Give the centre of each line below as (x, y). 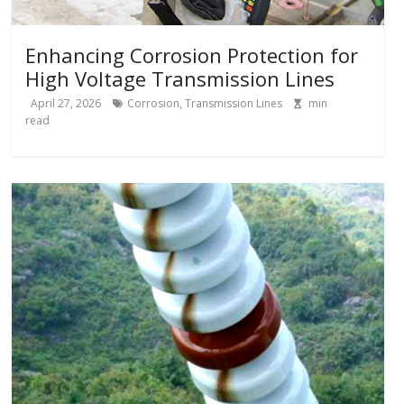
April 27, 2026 (66, 103)
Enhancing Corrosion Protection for (192, 55)
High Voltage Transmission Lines (180, 78)
